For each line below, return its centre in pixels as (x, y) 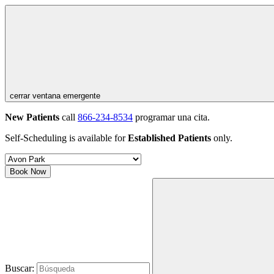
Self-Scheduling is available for (66, 138)
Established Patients (169, 138)
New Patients (32, 117)
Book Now (28, 172)
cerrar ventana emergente (55, 96)
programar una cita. (171, 117)
